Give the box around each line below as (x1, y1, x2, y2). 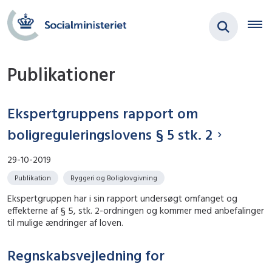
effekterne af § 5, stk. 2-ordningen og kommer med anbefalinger (7, 204, 264, 216)
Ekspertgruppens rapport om (7, 103, 199, 122)
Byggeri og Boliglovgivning (70, 172, 157, 182)
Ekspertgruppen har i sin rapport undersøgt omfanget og (7, 192, 237, 204)
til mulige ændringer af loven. (7, 216, 123, 228)
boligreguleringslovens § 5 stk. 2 (7, 124, 212, 143)
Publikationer (7, 63, 115, 86)
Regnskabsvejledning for (7, 245, 165, 264)
